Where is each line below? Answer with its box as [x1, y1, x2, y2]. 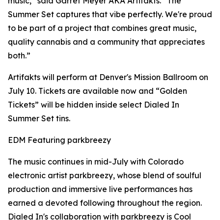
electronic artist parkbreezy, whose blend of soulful [8, 170, 201, 181]
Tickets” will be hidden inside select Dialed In [8, 100, 179, 110]
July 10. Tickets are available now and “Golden [8, 86, 187, 96]
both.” [8, 51, 30, 61]
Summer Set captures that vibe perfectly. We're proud [8, 9, 212, 20]
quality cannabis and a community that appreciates [8, 37, 205, 47]
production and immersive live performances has [8, 184, 192, 194]
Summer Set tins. [8, 113, 70, 124]
